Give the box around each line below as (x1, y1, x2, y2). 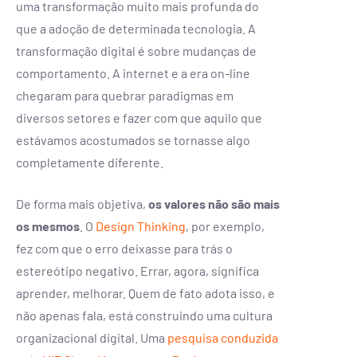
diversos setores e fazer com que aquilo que (16, 109, 262, 125)
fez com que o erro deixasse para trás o (16, 240, 233, 256)
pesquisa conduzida (167, 329, 278, 345)
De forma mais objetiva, (16, 195, 148, 211)
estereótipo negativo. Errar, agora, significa (16, 262, 259, 278)
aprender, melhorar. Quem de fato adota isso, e (16, 284, 275, 300)
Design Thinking (96, 218, 186, 233)
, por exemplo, (186, 218, 265, 233)
